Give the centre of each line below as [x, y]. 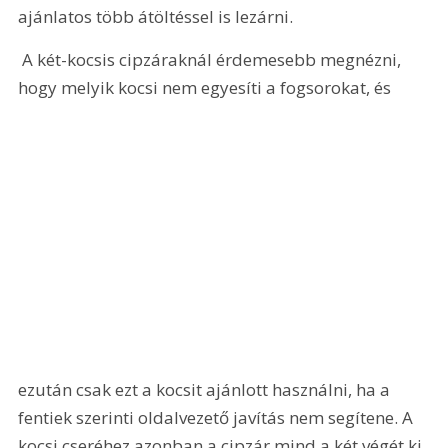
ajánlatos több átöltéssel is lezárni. [156, 16]
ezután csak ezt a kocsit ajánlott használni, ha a [206, 389]
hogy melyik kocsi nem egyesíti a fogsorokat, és [207, 88]
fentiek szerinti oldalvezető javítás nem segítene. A [218, 417]
